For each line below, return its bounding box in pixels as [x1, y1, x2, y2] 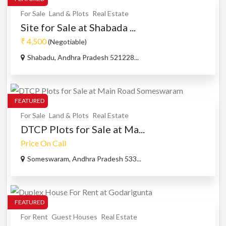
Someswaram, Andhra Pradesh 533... [27, 154, 141, 163]
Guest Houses [51, 212, 97, 221]
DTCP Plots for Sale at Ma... [21, 123, 145, 136]
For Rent [21, 212, 48, 221]
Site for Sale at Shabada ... [21, 21, 136, 34]
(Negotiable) [46, 37, 87, 46]
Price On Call [21, 138, 66, 148]
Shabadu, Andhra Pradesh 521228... [27, 53, 139, 62]
